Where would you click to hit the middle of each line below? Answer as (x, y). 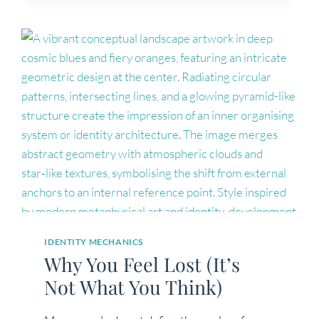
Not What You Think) (134, 287)
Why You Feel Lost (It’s (142, 265)
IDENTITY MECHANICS (94, 242)
